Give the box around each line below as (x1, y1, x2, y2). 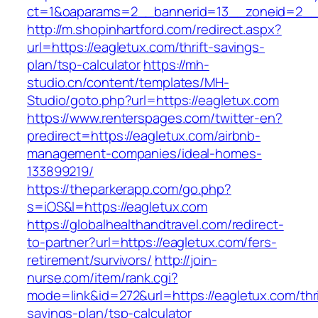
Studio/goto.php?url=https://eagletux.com (27, 91, 279, 110)
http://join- (154, 251, 217, 270)
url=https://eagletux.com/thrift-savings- (27, 38, 265, 57)
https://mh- (143, 55, 209, 75)
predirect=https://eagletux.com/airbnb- (27, 126, 261, 146)
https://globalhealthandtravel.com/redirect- (27, 215, 284, 234)
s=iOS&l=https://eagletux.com (27, 197, 208, 216)
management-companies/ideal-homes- (27, 144, 262, 163)
